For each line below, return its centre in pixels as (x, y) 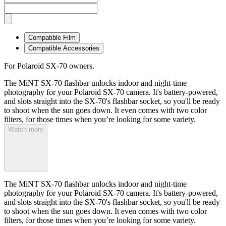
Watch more (26, 130)
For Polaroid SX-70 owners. (49, 66)
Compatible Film (52, 38)
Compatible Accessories (64, 48)
